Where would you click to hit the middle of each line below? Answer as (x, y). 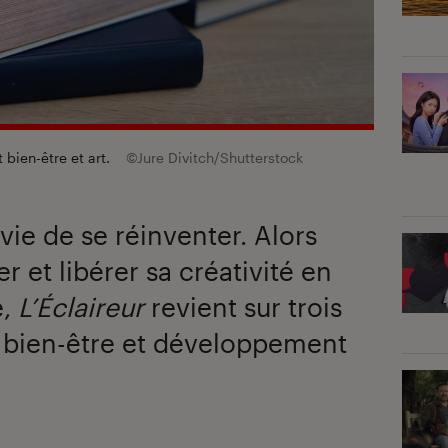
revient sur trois (243, 307)
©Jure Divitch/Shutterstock (214, 158)
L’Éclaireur (81, 307)
